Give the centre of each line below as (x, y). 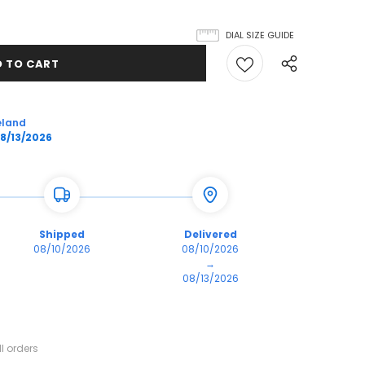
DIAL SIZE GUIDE (260, 35)
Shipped (62, 234)
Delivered (210, 234)
